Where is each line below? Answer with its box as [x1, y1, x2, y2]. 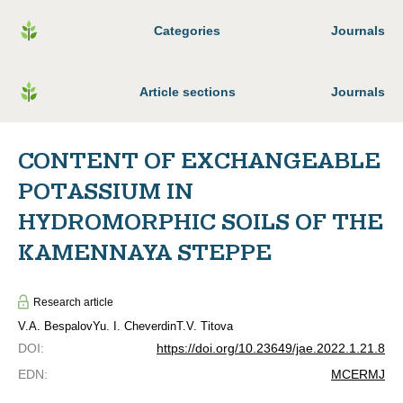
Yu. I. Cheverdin [93, 319, 176, 333]
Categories [154, 23, 220, 38]
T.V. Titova [176, 319, 233, 333]
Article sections [139, 85, 236, 99]
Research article [33, 295, 113, 309]
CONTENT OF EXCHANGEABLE [18, 148, 381, 175]
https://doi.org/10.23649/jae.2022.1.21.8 [157, 341, 385, 355]
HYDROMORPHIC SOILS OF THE [18, 209, 383, 236]
